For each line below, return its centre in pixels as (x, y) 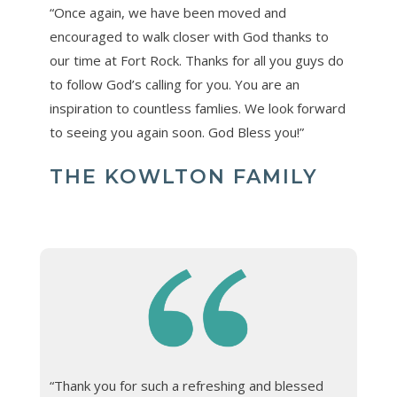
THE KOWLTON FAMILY (183, 177)
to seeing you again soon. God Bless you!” (176, 132)
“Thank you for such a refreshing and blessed (186, 386)
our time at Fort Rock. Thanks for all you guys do (196, 61)
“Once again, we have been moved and (167, 13)
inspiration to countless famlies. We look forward (197, 109)
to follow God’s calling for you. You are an (174, 85)
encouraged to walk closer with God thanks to (189, 37)
